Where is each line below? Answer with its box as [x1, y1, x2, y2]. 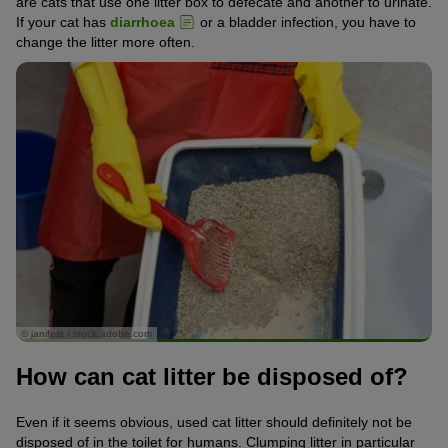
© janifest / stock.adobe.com [21, 328, 152, 340]
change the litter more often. [16, 33, 195, 50]
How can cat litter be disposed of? [16, 362, 408, 390]
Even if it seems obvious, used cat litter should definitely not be [16, 414, 412, 431]
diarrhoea [110, 13, 175, 30]
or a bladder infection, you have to [196, 13, 416, 30]
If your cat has [16, 13, 110, 30]
